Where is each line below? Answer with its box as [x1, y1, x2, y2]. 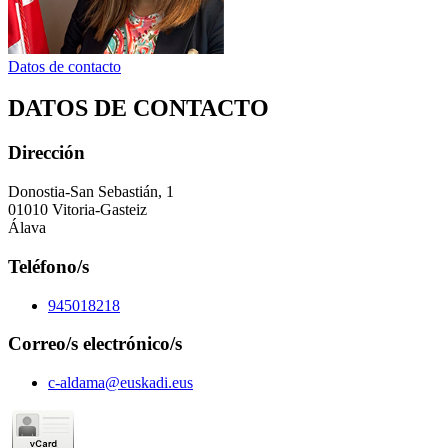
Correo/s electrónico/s [8, 333, 182, 355]
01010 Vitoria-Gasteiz [8, 201, 147, 219]
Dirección [8, 142, 85, 164]
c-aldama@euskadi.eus [48, 373, 193, 391]
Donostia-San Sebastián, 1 [8, 183, 174, 201]
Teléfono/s [8, 255, 89, 277]
